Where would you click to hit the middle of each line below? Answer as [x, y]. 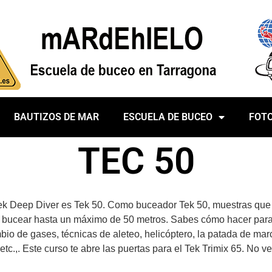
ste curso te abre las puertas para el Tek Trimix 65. [138, 249]
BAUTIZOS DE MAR [56, 117]
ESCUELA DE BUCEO [168, 117]
